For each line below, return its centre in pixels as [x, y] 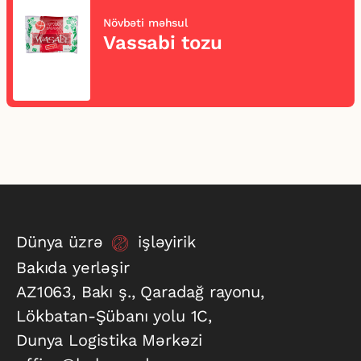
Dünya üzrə [62, 242]
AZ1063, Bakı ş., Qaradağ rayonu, [140, 292]
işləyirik [164, 242]
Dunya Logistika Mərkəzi [110, 340]
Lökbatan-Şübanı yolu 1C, [114, 316]
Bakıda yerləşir [73, 268]
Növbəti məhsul [146, 23]
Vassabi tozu [163, 43]
